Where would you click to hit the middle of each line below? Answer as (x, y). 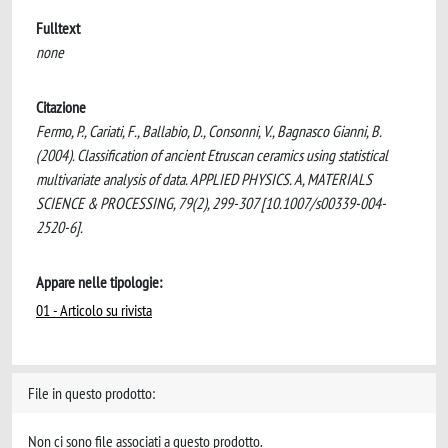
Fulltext (58, 28)
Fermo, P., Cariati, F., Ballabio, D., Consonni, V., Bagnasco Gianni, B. (208, 131)
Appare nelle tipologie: (99, 282)
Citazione (61, 107)
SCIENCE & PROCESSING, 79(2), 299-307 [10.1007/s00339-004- (211, 203)
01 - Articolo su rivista (94, 310)
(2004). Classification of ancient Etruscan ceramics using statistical (212, 155)
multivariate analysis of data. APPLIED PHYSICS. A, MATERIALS (204, 179)
